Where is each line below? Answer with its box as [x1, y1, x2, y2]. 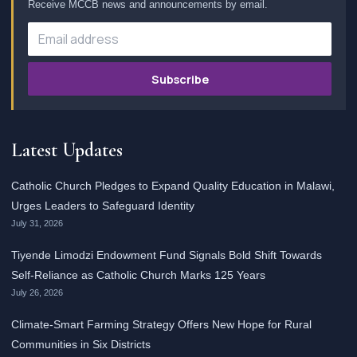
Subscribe [151, 71, 209, 87]
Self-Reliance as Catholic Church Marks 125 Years [11, 269, 265, 281]
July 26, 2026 [11, 288, 63, 297]
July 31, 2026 [11, 218, 63, 228]
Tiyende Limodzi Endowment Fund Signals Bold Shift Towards [11, 249, 322, 261]
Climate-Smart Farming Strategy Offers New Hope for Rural [11, 318, 312, 331]
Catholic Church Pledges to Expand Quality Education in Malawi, [11, 179, 335, 192]
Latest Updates [11, 139, 123, 162]
